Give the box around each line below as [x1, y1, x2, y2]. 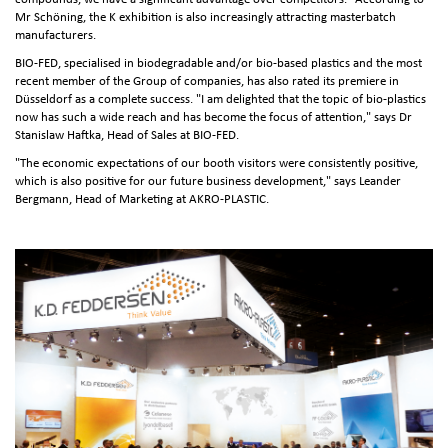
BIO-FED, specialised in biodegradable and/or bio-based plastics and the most [15, 57, 422, 70]
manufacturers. [15, 29, 96, 42]
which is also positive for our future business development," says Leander [15, 175, 401, 188]
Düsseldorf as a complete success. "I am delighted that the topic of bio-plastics [15, 93, 426, 106]
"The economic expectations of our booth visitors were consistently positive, [15, 157, 418, 170]
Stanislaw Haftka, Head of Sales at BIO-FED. [15, 129, 242, 142]
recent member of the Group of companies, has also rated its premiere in [15, 75, 399, 88]
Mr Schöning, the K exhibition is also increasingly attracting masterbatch [15, 11, 396, 24]
